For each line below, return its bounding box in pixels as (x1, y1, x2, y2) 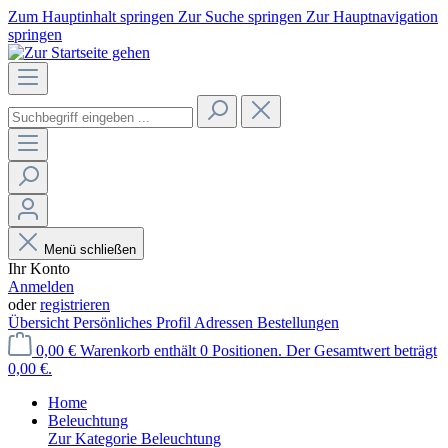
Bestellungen (257, 314, 339, 331)
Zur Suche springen (178, 8, 306, 25)
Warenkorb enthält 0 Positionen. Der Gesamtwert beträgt (80, 342, 437, 359)
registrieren (40, 296, 110, 313)
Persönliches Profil (73, 314, 194, 331)
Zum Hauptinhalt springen (8, 8, 178, 25)
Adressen (194, 314, 257, 331)
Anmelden (8, 278, 74, 295)
